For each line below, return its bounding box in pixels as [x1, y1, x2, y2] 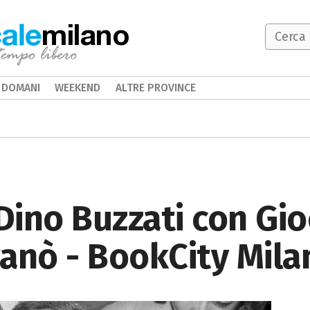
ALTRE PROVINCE [115, 81, 196, 94]
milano [42, 17, 130, 51]
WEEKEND [55, 81, 101, 94]
